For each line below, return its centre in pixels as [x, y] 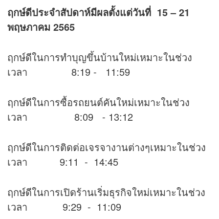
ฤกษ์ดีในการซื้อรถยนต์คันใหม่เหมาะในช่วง [99, 102]
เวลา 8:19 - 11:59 [69, 72]
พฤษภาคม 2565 [41, 27]
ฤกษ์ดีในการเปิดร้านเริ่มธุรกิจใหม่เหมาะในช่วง [106, 192]
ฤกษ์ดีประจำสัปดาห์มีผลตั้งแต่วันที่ [79, 12]
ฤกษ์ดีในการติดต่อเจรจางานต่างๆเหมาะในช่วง [107, 147]
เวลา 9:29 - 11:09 [64, 207]
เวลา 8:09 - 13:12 [70, 117]
